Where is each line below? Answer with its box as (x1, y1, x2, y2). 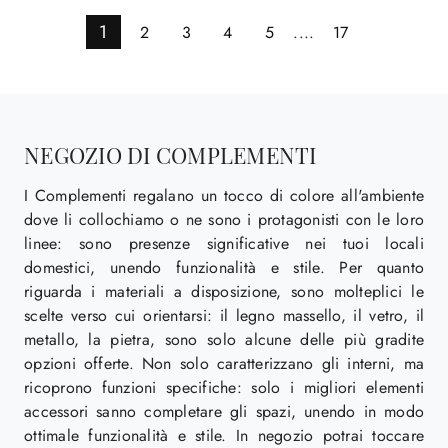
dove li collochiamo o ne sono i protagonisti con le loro (24, 207, 424, 231)
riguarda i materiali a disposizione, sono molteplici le (24, 279, 424, 303)
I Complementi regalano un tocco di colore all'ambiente (24, 183, 424, 207)
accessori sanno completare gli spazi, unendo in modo (24, 399, 424, 423)
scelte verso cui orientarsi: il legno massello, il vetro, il (24, 303, 424, 327)
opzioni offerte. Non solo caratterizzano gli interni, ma (24, 351, 424, 375)
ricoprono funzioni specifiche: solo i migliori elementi (24, 375, 424, 399)
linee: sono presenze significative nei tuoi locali (24, 231, 424, 255)
